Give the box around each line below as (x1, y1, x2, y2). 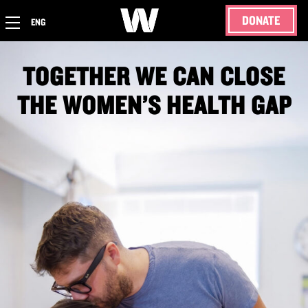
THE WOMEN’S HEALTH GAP (16, 89, 291, 120)
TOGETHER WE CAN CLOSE (23, 60, 285, 91)
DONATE (242, 12, 280, 28)
